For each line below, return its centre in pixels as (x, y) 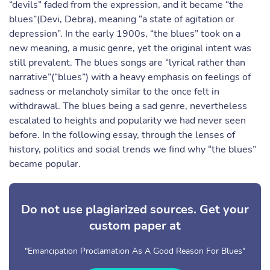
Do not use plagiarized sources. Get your (135, 209)
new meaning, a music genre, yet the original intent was (130, 48)
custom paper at (135, 226)
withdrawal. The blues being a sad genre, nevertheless (128, 106)
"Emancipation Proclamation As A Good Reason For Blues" (135, 251)
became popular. (45, 164)
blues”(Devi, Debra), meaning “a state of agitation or (122, 19)
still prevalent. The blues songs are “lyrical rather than (127, 63)
